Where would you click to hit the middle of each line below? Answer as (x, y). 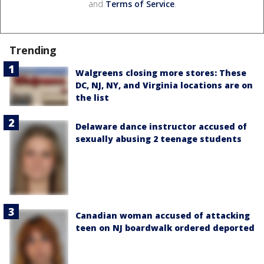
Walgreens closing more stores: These (161, 73)
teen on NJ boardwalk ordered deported (165, 228)
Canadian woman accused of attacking (163, 216)
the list (92, 98)
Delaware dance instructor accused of (161, 127)
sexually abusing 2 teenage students (159, 139)
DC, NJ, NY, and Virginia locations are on (164, 85)
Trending (33, 50)
